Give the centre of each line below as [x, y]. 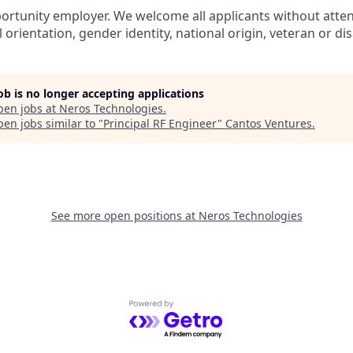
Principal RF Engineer [160, 123]
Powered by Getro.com [197, 308]
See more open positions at [124, 216]
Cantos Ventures [269, 123]
